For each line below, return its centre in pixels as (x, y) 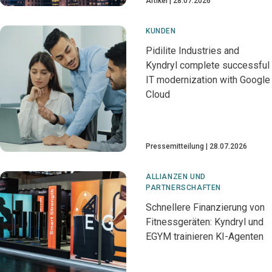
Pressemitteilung (175, 146)
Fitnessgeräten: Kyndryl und (205, 222)
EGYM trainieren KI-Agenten (205, 236)
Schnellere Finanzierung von (205, 207)
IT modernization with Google (208, 80)
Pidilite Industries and (192, 51)
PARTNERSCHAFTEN (183, 188)
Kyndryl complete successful (208, 65)
